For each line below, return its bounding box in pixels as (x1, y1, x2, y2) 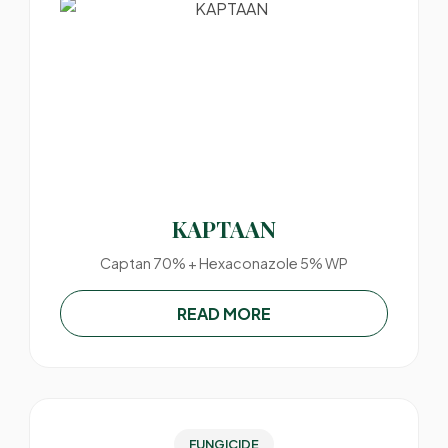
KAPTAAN (171, 214, 276, 244)
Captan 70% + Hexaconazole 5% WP (99, 254, 348, 272)
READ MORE (176, 303, 271, 324)
